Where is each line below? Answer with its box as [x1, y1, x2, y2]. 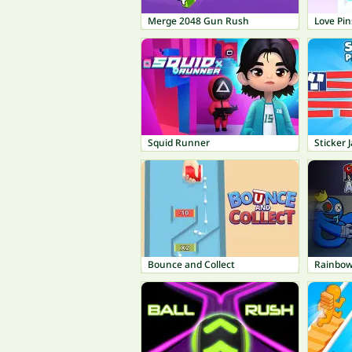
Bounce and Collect [148, 258, 235, 271]
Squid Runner [148, 136, 210, 149]
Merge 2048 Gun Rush [148, 14, 249, 27]
